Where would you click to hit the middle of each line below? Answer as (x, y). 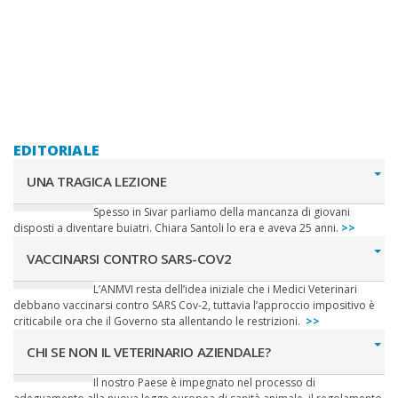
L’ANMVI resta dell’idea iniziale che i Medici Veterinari (225, 290)
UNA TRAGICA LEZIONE (97, 182)
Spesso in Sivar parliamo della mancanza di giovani (222, 212)
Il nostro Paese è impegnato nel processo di (204, 383)
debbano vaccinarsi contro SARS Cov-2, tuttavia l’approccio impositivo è (194, 306)
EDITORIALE (56, 151)
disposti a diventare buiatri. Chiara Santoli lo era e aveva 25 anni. (177, 228)
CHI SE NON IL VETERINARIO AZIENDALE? (149, 352)
